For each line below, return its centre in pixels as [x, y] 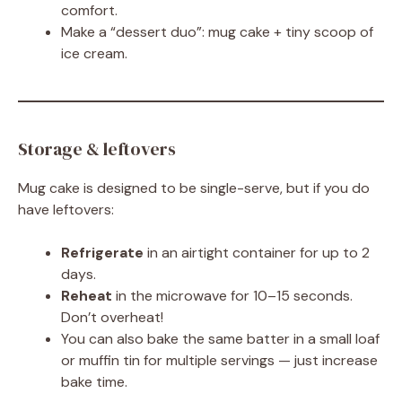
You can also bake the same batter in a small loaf [220, 339]
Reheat [87, 296]
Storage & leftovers [97, 149]
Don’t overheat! [112, 317]
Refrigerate [102, 253]
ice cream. [94, 53]
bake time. [94, 382]
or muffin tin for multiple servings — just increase [219, 360]
